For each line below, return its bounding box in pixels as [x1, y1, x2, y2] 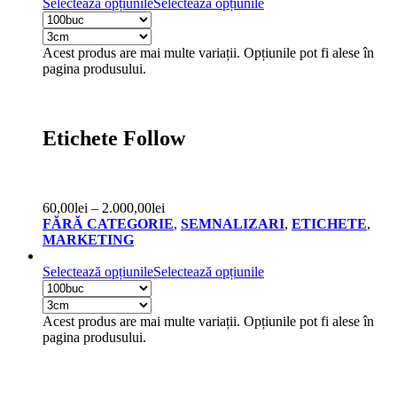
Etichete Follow [43, 126, 185, 150]
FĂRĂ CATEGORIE [43, 215, 174, 231]
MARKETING [43, 231, 134, 247]
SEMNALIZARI [181, 215, 284, 231]
